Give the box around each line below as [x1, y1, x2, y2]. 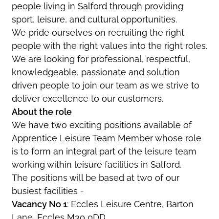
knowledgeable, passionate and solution [12, 66, 180, 77]
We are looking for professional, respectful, [12, 53, 190, 64]
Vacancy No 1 [12, 198, 67, 209]
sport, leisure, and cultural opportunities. [12, 14, 177, 24]
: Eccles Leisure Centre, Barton [67, 198, 194, 209]
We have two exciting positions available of [12, 119, 192, 130]
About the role [12, 106, 72, 117]
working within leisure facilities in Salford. [12, 159, 181, 170]
